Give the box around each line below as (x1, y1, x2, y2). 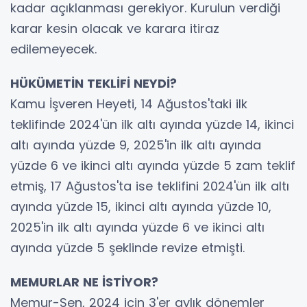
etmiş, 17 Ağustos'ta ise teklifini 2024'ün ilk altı (10, 177, 289, 195)
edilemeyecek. (10, 40, 97, 58)
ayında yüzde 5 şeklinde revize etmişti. (10, 238, 245, 256)
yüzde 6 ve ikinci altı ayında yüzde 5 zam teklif (10, 156, 295, 174)
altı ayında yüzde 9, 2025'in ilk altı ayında (10, 136, 261, 153)
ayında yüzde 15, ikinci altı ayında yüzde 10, (10, 197, 271, 215)
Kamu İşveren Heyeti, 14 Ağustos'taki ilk (10, 95, 247, 112)
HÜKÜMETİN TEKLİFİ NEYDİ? (10, 74, 177, 92)
